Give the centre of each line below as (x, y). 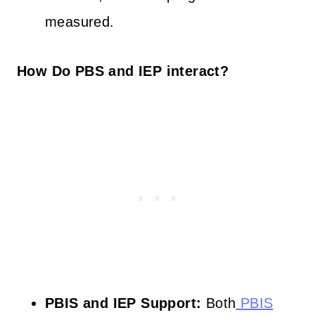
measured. (80, 21)
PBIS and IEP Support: (123, 303)
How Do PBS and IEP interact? (123, 71)
